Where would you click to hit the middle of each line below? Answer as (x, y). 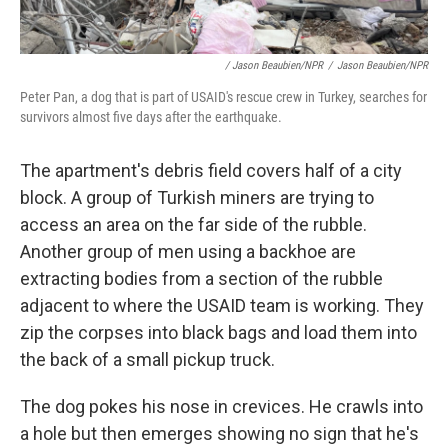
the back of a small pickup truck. (147, 360)
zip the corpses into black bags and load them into (218, 333)
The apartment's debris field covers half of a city (211, 171)
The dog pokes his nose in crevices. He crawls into (221, 407)
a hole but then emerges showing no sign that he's (219, 434)
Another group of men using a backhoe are (188, 252)
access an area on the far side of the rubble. (193, 225)
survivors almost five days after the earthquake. (151, 117)
